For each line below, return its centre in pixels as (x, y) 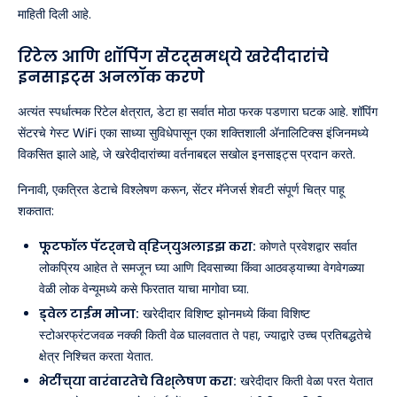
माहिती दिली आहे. (54, 15)
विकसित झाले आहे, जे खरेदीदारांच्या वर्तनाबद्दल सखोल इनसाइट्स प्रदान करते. (187, 155)
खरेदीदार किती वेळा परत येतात (305, 381)
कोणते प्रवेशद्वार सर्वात (307, 247)
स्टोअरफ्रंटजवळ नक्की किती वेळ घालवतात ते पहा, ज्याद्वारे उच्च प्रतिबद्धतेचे (205, 335)
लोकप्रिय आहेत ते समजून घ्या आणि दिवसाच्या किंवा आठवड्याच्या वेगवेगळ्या (202, 268)
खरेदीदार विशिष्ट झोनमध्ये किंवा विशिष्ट (225, 314)
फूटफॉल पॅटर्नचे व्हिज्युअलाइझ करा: (148, 247)
